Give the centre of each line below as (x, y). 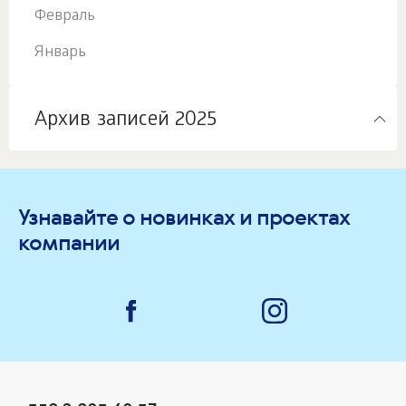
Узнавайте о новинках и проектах (184, 217)
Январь (60, 53)
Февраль (65, 17)
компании (69, 242)
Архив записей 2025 (126, 121)
